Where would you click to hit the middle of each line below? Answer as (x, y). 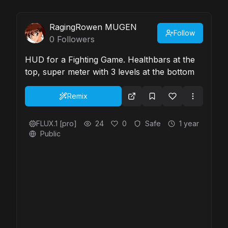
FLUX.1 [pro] (56, 123)
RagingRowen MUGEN (93, 27)
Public (50, 134)
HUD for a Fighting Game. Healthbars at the (110, 60)
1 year (189, 123)
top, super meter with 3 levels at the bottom (110, 72)
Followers (75, 39)
